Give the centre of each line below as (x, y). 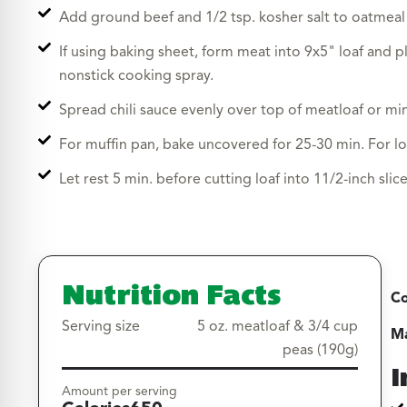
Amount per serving (119, 392)
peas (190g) (320, 350)
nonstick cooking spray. (136, 76)
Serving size (101, 327)
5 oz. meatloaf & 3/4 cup (278, 327)
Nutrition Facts (171, 292)
